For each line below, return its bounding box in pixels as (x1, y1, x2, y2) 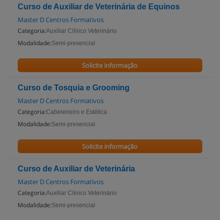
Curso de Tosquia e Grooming (18, 83, 130, 92)
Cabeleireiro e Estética (46, 109, 107, 115)
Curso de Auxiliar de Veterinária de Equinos (18, 2, 180, 11)
